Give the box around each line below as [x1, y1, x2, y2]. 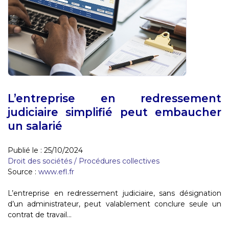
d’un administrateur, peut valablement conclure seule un [8, 199, 221, 209]
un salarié [8, 119, 62, 132]
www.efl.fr [38, 167, 74, 176]
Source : [8, 167, 38, 176]
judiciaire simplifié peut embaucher [8, 105, 221, 119]
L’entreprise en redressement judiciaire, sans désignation [8, 188, 221, 198]
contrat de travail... [8, 210, 72, 219]
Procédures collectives [79, 156, 159, 166]
